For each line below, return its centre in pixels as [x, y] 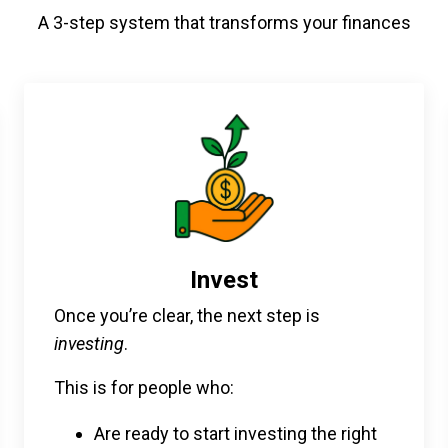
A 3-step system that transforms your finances [224, 23]
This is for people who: [144, 387]
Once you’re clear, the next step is [187, 315]
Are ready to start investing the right [235, 433]
